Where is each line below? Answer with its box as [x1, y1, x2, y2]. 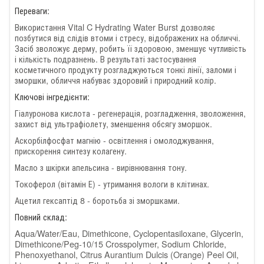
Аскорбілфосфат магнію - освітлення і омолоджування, [15, 133, 214, 146]
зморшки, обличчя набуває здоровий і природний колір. [15, 73, 216, 86]
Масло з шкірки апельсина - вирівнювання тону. [15, 161, 187, 174]
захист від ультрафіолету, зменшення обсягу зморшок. [15, 117, 212, 130]
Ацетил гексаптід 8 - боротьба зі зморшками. [15, 194, 180, 207]
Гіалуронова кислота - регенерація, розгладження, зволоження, [15, 106, 246, 119]
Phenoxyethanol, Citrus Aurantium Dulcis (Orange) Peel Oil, [15, 248, 239, 261]
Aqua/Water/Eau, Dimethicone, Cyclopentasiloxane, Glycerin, [15, 227, 243, 240]
